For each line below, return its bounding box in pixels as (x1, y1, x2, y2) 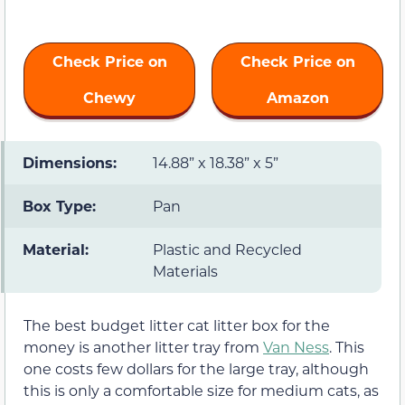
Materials (153, 260, 218, 280)
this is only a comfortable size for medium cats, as (24, 380, 379, 400)
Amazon (266, 87, 329, 107)
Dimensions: (23, 152, 117, 172)
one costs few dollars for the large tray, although (24, 358, 369, 378)
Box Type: (23, 195, 100, 215)
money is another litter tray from (24, 336, 263, 356)
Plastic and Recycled (153, 239, 302, 259)
